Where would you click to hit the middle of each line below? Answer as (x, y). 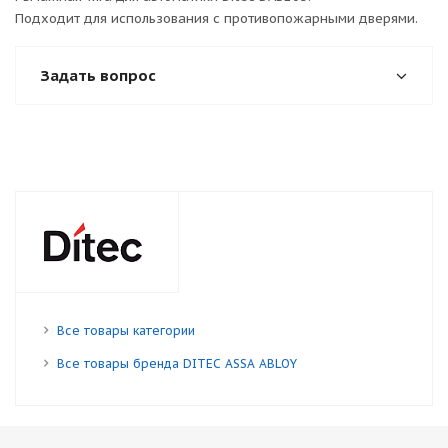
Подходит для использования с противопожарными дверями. (216, 18)
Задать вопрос (98, 75)
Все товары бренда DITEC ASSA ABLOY (177, 363)
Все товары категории (126, 330)
